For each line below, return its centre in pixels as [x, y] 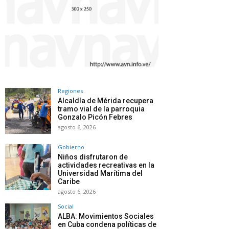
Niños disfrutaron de [93, 157]
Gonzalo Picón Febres [95, 117]
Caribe [69, 181]
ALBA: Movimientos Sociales [106, 216]
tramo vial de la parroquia [101, 109]
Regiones [70, 90]
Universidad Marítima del [100, 173]
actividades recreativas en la [106, 165]
